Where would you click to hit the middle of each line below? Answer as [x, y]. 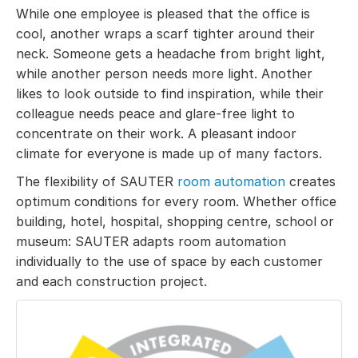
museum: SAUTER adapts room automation [151, 241]
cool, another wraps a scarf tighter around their [165, 33]
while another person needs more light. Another [164, 73]
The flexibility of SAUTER [97, 181]
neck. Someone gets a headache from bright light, [171, 53]
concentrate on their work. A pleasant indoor [156, 133]
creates [310, 181]
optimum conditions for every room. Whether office [176, 201]
